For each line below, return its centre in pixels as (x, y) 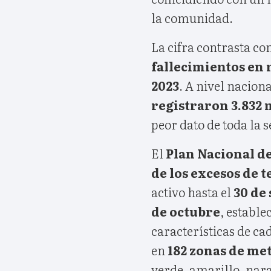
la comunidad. (192, 17)
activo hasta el (192, 191)
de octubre (186, 211)
